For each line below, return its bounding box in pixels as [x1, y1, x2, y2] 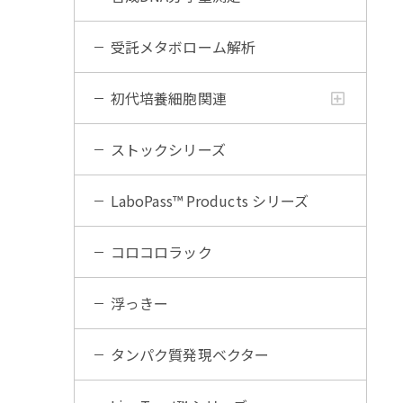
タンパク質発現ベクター [110, 344, 270, 365]
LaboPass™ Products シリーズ [110, 190, 309, 211]
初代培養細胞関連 [110, 87, 227, 109]
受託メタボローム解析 [110, 36, 255, 58]
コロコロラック [110, 241, 212, 263]
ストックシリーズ [110, 139, 226, 160]
